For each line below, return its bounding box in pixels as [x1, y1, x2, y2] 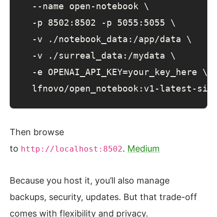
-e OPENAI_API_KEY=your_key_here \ [21, 67, 208, 77]
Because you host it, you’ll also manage [10, 175, 170, 186]
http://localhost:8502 [21, 144, 123, 154]
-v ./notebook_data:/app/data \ [21, 34, 192, 45]
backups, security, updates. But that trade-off [10, 192, 197, 202]
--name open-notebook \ [21, 1, 149, 12]
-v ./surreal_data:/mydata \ [21, 50, 176, 61]
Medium [127, 143, 160, 154]
